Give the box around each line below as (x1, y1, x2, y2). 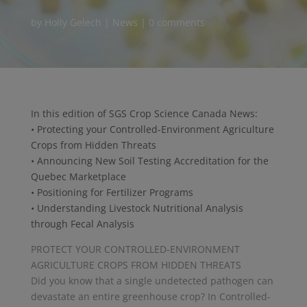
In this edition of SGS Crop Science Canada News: (30, 106, 258, 120)
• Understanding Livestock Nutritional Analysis (30, 201, 243, 214)
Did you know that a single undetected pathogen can (30, 273, 273, 287)
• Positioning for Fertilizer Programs (30, 185, 193, 199)
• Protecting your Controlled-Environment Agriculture (30, 122, 274, 136)
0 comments (148, 15, 205, 29)
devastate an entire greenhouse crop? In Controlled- (30, 289, 271, 303)
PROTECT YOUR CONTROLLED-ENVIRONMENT (30, 242, 240, 256)
